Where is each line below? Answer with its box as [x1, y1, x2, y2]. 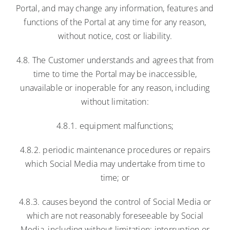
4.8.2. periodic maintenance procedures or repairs [20, 144, 210, 156]
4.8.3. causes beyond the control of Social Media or [18, 196, 212, 207]
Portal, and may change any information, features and [16, 2, 214, 14]
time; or [100, 171, 130, 183]
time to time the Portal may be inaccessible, [33, 68, 197, 80]
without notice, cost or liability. [57, 30, 172, 42]
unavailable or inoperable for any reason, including [20, 82, 210, 93]
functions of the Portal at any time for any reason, [24, 16, 206, 28]
